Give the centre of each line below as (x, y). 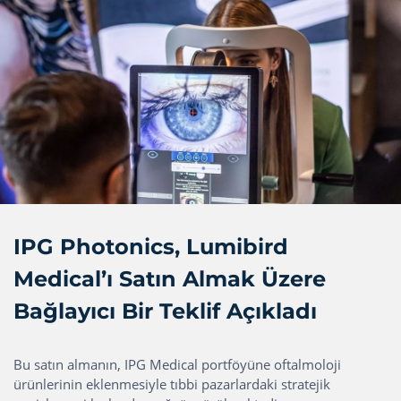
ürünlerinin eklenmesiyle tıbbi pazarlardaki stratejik (172, 384)
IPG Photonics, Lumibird (151, 247)
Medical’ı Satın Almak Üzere (170, 279)
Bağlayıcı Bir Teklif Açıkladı (165, 311)
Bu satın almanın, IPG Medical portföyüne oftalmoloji (177, 365)
